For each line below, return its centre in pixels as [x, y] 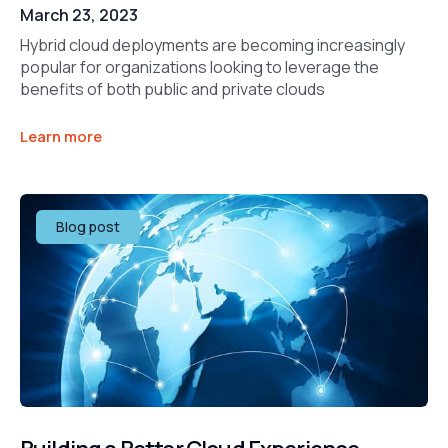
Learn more [61, 136]
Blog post [88, 227]
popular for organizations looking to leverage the [199, 67]
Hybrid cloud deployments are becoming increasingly [212, 45]
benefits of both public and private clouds [172, 89]
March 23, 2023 [79, 15]
